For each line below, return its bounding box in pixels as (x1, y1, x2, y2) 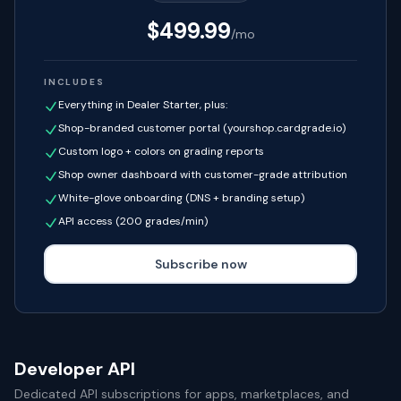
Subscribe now (154, 256, 247, 272)
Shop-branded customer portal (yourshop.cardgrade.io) (58, 121, 346, 135)
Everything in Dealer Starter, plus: (58, 98, 227, 112)
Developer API (14, 357, 135, 380)
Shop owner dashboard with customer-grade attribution (58, 167, 347, 182)
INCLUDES (44, 76, 105, 88)
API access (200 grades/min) (58, 214, 208, 228)
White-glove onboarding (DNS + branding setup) (58, 191, 304, 205)
